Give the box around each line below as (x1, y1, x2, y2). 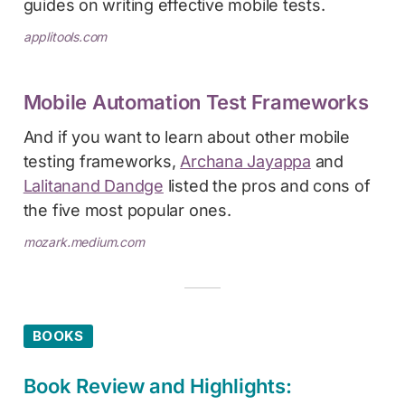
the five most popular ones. (23, 200, 231, 220)
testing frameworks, (23, 151, 181, 171)
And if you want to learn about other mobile (23, 127, 351, 146)
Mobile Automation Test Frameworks (23, 89, 369, 114)
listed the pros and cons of (163, 175, 371, 195)
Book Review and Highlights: (23, 373, 292, 398)
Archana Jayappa (180, 151, 311, 171)
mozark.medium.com (23, 233, 145, 250)
